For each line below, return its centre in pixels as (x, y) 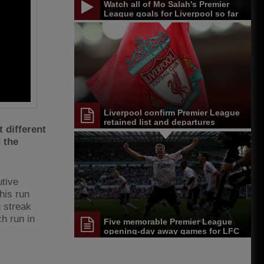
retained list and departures (159, 122)
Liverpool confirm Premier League (172, 113)
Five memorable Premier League (168, 221)
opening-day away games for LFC (171, 231)
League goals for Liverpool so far (171, 13)
